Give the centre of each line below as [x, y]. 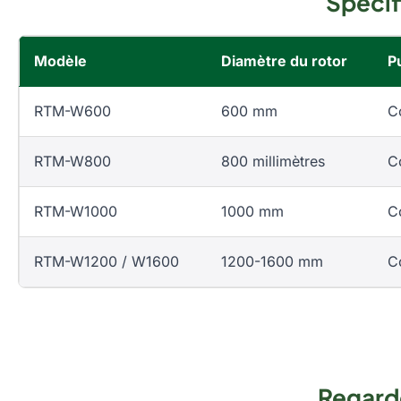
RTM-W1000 [76, 211]
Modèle [60, 61]
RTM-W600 [73, 111]
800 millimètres [273, 161]
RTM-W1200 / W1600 [107, 261]
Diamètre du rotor [284, 61]
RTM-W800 [73, 161]
